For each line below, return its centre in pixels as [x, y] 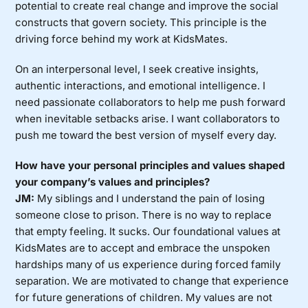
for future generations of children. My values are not [144, 298]
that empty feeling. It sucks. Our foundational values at [148, 232]
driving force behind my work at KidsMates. [122, 39]
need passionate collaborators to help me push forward [151, 102]
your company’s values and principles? [113, 182]
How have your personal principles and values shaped [150, 166]
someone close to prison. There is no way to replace [144, 215]
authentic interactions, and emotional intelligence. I [141, 86]
